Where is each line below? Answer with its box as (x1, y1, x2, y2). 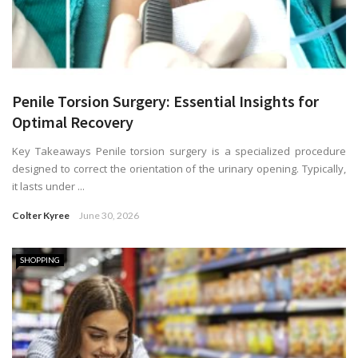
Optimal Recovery (12, 111, 133, 132)
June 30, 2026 (79, 209, 139, 221)
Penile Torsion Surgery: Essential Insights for (12, 90, 319, 111)
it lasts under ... (12, 178, 85, 193)
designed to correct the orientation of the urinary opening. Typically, (12, 161, 346, 176)
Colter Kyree (12, 209, 70, 221)
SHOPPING (20, 254, 60, 265)
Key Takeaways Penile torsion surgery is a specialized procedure (12, 143, 346, 158)
